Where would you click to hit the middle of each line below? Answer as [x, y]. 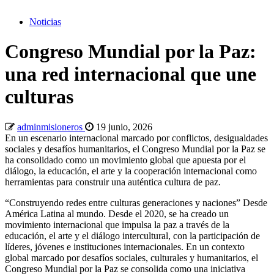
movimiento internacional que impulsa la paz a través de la [117, 224]
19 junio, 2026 [123, 127]
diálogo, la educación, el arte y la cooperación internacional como [131, 171]
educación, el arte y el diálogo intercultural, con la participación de [132, 235]
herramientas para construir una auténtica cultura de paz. [113, 182]
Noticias [45, 22]
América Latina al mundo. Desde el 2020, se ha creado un [117, 213]
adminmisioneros [51, 127]
